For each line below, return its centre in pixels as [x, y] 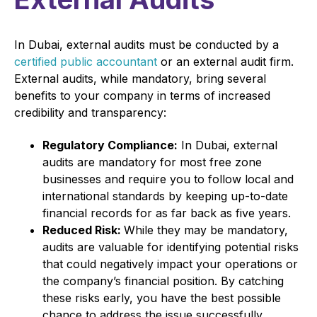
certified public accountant [87, 61]
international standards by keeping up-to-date [165, 196]
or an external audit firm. [227, 61]
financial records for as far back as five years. [168, 213]
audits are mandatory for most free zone [152, 162]
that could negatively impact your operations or [170, 264]
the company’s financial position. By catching [163, 281]
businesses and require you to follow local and [168, 179]
